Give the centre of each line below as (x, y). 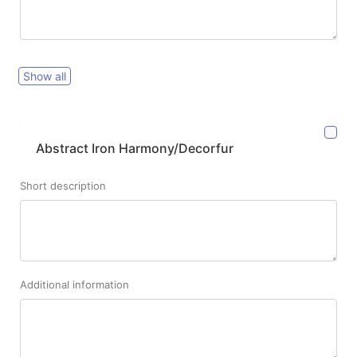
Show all (45, 76)
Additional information (75, 285)
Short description (63, 186)
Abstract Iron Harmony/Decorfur (135, 149)
